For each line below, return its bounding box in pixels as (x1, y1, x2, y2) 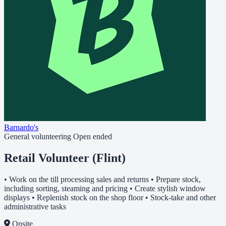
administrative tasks (4, 202, 66, 211)
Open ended (73, 132, 112, 141)
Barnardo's (4, 123, 38, 132)
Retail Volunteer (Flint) (4, 151, 126, 164)
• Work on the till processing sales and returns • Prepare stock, (4, 175, 201, 184)
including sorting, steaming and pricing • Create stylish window (4, 184, 206, 193)
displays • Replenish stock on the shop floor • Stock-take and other (4, 193, 216, 202)
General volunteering (4, 132, 71, 141)
